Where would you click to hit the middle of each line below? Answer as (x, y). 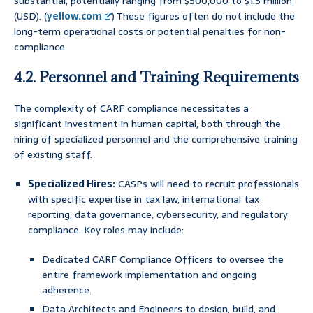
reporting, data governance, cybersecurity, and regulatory (158, 215)
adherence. (67, 290)
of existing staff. (53, 155)
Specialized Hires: (72, 184)
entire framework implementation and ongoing (149, 275)
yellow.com (74, 16)
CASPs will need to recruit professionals (207, 184)
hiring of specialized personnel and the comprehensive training (156, 139)
